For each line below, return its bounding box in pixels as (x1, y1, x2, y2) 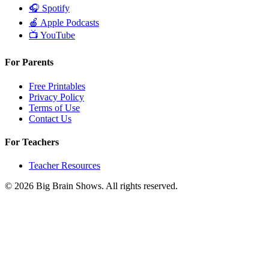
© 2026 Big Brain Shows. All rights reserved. (5, 181, 178, 192)
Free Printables (29, 80, 85, 91)
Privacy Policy (29, 91, 84, 102)
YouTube (40, 30, 75, 41)
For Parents (5, 57, 53, 68)
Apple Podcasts (40, 17, 99, 28)
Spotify (42, 3, 70, 14)
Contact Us (29, 113, 71, 124)
